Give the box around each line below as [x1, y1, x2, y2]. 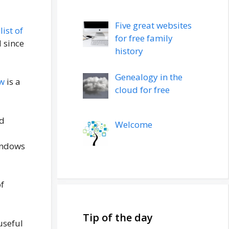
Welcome [114, 119, 152, 131]
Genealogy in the [114, 71, 182, 83]
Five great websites [114, 19, 192, 32]
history [114, 45, 143, 57]
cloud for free [114, 83, 170, 96]
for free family [114, 32, 173, 44]
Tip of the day [83, 211, 153, 225]
